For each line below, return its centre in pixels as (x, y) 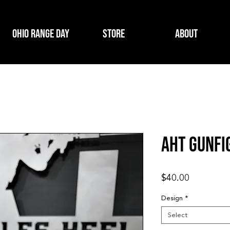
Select (178, 215)
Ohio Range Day (41, 34)
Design (172, 198)
